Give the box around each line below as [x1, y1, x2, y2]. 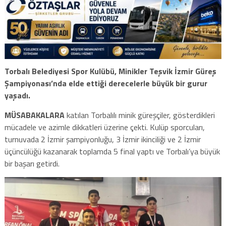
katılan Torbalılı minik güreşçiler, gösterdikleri [64, 109, 215, 122]
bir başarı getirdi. [4, 157, 60, 170]
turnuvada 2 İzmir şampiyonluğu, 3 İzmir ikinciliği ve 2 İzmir [4, 133, 201, 146]
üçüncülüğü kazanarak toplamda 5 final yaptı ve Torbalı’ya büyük [4, 145, 220, 158]
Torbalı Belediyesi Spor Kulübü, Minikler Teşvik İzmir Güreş [4, 65, 216, 78]
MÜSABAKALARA [4, 109, 65, 122]
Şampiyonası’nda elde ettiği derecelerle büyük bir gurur [4, 77, 207, 90]
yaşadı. [4, 89, 30, 102]
